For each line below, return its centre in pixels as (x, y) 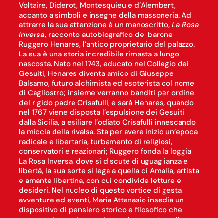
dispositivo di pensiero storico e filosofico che (100, 210)
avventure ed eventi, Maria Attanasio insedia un (101, 200)
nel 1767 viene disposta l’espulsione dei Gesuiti (101, 113)
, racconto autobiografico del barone (109, 35)
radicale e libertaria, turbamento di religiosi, (95, 142)
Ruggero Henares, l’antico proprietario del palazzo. (107, 45)
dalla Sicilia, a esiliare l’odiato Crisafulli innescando (107, 122)
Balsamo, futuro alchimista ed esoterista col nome (106, 83)
